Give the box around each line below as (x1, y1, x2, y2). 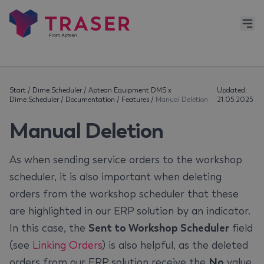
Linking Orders (32, 239, 102, 252)
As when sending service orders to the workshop (9, 153, 242, 166)
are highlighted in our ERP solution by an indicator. (9, 204, 250, 217)
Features (121, 95, 149, 104)
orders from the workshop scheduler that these (9, 187, 239, 200)
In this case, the (9, 222, 88, 235)
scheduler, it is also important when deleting (9, 170, 222, 183)
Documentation (65, 95, 115, 104)
